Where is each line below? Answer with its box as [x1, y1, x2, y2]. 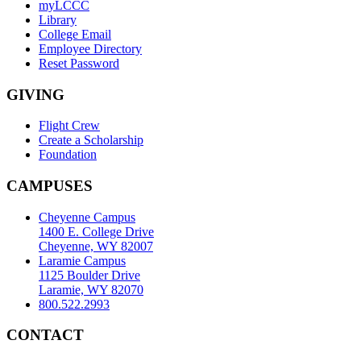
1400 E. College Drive [39, 224, 154, 239]
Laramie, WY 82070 [39, 282, 143, 297]
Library [39, 12, 77, 27]
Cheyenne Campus [39, 210, 135, 224]
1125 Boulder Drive [39, 268, 140, 282]
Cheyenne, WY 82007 [39, 239, 153, 253]
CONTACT [6, 326, 84, 344]
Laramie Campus [39, 253, 126, 268]
